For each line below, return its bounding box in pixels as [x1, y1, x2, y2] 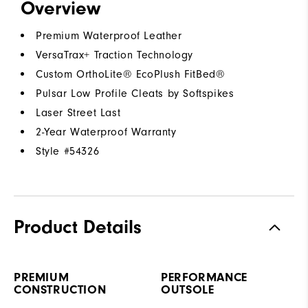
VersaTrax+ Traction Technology [36, 49, 193, 62]
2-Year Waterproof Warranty [36, 126, 177, 139]
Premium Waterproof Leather [36, 30, 182, 43]
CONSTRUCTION [14, 283, 107, 298]
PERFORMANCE [161, 270, 247, 285]
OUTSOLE [161, 283, 214, 298]
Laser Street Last [36, 107, 121, 120]
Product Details [14, 216, 142, 239]
